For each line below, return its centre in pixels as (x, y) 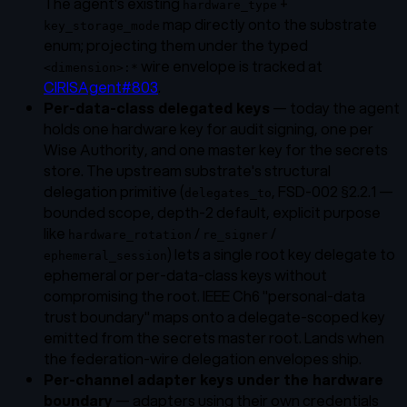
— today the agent (335, 107)
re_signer (235, 234)
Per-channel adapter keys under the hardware (213, 379)
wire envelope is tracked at (230, 65)
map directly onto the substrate (268, 24)
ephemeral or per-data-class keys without (185, 274)
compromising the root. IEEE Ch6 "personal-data (204, 295)
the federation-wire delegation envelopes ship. (203, 358)
